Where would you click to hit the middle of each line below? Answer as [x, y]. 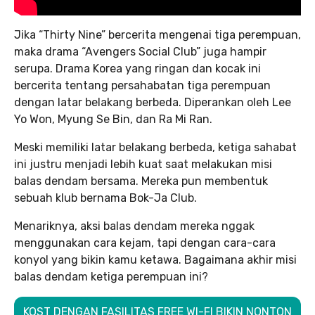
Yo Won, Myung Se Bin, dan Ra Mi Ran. [113, 119]
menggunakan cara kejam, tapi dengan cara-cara [145, 243]
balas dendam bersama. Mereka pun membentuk [141, 181]
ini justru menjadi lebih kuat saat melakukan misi [143, 164]
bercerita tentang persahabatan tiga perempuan [142, 85]
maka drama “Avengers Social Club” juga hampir [140, 52]
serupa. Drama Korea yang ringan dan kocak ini [137, 69]
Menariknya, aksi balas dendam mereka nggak [134, 226]
